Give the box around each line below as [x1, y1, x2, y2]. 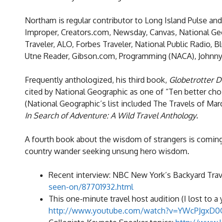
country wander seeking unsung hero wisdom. [25, 146, 189, 157]
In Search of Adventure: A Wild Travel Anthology [25, 111, 196, 121]
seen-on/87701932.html [49, 182, 133, 192]
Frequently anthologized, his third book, [25, 75, 169, 85]
